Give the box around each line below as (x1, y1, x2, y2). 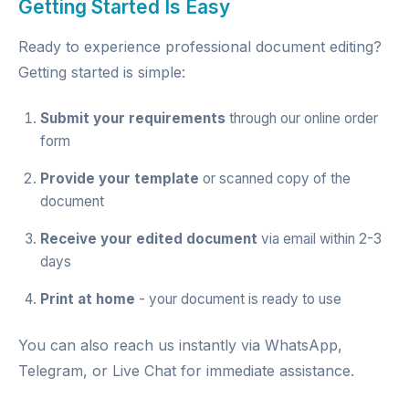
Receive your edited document (40, 230, 257, 247)
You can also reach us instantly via (18, 336, 265, 354)
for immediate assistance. (176, 362, 354, 380)
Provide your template (40, 170, 199, 187)
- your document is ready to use (135, 290, 341, 308)
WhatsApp (265, 336, 338, 354)
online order (304, 110, 378, 127)
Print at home (40, 290, 135, 308)
